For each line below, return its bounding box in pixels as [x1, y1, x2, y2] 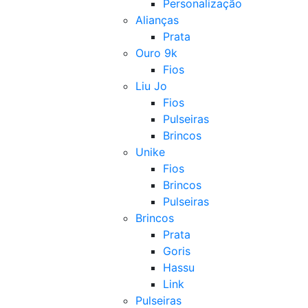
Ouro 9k [135, 46, 177, 60]
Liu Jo [135, 79, 167, 93]
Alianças [135, 13, 179, 27]
